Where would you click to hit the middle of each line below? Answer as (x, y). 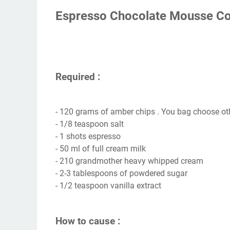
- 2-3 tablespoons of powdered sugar (121, 174)
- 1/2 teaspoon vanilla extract (108, 186)
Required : (78, 77)
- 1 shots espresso (88, 137)
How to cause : (88, 222)
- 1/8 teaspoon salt (90, 124)
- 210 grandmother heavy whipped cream (129, 161)
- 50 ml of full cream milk (101, 149)
